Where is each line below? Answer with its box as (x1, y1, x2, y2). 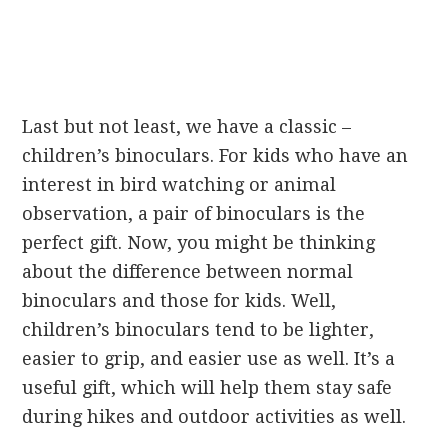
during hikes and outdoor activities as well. (22, 406, 407, 428)
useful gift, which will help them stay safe (22, 377, 393, 399)
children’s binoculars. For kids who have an (22, 145, 409, 167)
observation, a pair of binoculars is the (22, 203, 366, 225)
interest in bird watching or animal (22, 174, 337, 196)
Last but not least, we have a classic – (22, 116, 352, 138)
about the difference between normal (22, 261, 354, 283)
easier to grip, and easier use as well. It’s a (22, 348, 396, 370)
